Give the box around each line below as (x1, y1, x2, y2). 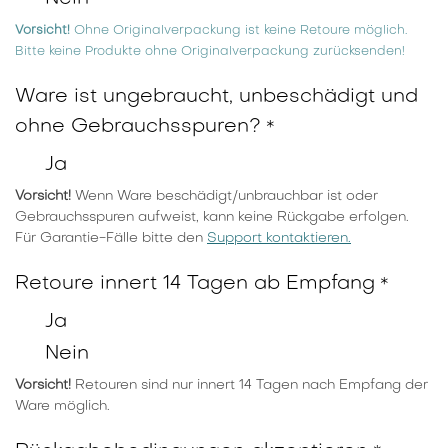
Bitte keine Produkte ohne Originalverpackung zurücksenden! (15, 46, 405, 59)
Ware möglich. (15, 400, 114, 414)
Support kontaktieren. (207, 232, 351, 246)
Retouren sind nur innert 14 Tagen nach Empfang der (71, 379, 428, 393)
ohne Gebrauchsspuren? (15, 117, 261, 138)
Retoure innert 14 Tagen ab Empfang (15, 274, 375, 295)
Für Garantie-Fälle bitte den (15, 232, 207, 246)
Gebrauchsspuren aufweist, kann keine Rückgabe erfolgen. (15, 211, 409, 225)
